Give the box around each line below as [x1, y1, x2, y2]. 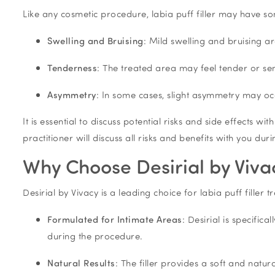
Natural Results [47, 256, 115, 269]
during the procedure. [47, 229, 143, 242]
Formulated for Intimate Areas [47, 212, 182, 225]
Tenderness [47, 61, 97, 74]
